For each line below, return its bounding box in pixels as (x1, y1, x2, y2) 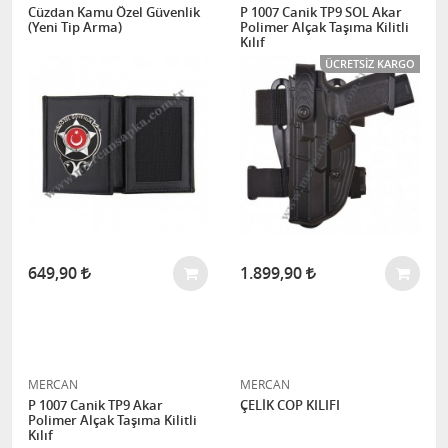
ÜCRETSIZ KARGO (325, 56, 415, 71)
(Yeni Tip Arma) (28, 18, 122, 36)
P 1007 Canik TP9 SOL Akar (240, 3, 402, 21)
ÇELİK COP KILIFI (240, 396, 340, 414)
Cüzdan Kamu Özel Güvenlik (28, 3, 200, 21)
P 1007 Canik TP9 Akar (28, 396, 163, 414)
